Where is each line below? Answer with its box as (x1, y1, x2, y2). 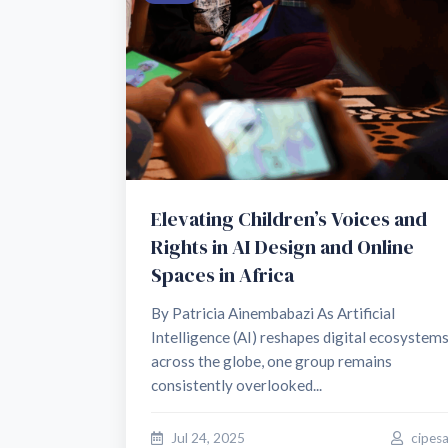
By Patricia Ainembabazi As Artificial (151, 303, 395, 322)
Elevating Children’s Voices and (151, 204, 427, 233)
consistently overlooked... (151, 375, 322, 394)
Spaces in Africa (151, 260, 294, 289)
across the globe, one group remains (151, 351, 392, 370)
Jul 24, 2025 (168, 429, 245, 446)
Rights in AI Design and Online (151, 232, 414, 261)
